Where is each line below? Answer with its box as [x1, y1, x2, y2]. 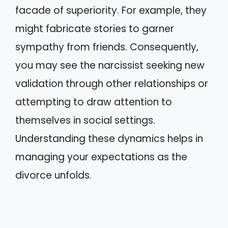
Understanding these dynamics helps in [15, 131, 203, 146]
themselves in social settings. [15, 113, 155, 127]
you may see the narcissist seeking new [15, 58, 205, 72]
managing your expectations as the [15, 150, 187, 164]
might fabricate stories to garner [15, 21, 174, 36]
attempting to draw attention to [15, 95, 172, 109]
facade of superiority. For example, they [15, 3, 207, 17]
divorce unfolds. [15, 168, 92, 182]
